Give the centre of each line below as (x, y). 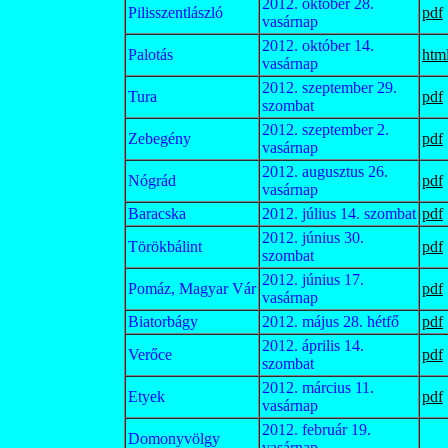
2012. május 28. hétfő (330, 321)
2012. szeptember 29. (329, 87)
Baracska (157, 213)
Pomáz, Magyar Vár (192, 288)
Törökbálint (165, 246)
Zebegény (159, 138)
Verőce (150, 354)
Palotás (150, 54)
